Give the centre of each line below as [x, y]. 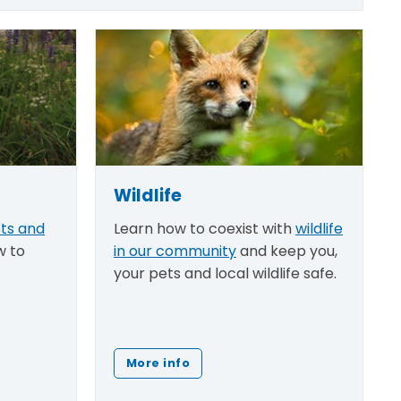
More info [158, 363]
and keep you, [287, 251]
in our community [175, 251]
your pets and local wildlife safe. [225, 273]
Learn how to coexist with [205, 228]
